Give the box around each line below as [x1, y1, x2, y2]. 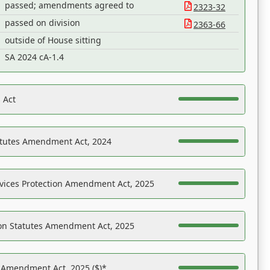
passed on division [5, 17, 80, 28]
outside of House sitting [5, 34, 101, 46]
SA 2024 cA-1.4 [5, 51, 64, 63]
